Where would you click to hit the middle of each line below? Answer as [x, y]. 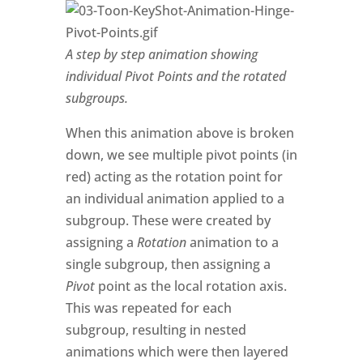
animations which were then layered [177, 352]
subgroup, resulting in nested [156, 330]
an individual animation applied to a [175, 199]
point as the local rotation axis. [192, 286]
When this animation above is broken [179, 133]
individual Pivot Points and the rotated [175, 76]
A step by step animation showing [161, 54]
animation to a [232, 242]
